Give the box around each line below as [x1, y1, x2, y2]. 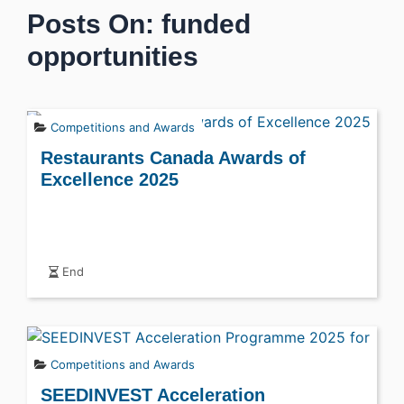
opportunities [27, 41, 198, 71]
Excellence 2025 [41, 169, 179, 189]
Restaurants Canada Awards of [41, 147, 306, 168]
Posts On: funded [27, 9, 251, 39]
